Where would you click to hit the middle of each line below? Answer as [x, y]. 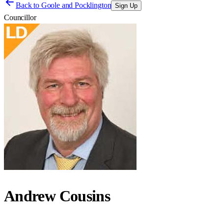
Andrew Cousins [57, 196]
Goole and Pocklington [76, 5]
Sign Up [126, 6]
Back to [28, 5]
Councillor [20, 17]
